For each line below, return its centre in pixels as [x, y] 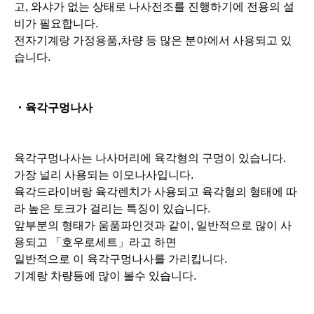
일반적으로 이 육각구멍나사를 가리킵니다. [121, 86]
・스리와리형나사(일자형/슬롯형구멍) [109, 153]
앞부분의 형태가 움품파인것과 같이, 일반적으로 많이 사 [153, 52]
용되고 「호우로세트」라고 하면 [95, 69]
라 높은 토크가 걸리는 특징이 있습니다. [112, 35]
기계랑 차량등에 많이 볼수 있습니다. [105, 102]
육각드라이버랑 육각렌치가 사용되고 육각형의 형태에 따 [156, 18]
